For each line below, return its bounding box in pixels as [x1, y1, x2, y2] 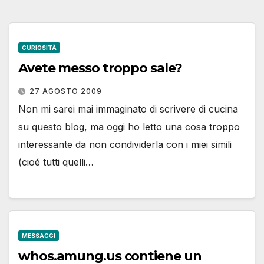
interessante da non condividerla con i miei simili [18, 138, 232, 151]
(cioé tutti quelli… [18, 156, 94, 169]
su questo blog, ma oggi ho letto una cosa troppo [18, 121, 240, 133]
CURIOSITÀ [22, 44, 57, 52]
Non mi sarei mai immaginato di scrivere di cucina [18, 103, 238, 115]
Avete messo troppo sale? [18, 60, 182, 77]
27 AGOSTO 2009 [29, 87, 102, 96]
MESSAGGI [22, 232, 55, 239]
